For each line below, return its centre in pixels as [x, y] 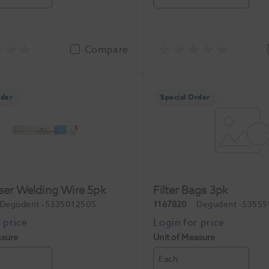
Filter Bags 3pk [191, 190]
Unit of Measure [184, 237]
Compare [107, 50]
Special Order [185, 97]
